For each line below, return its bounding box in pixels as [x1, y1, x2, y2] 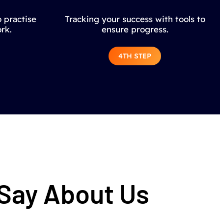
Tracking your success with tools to [64, 13, 205, 24]
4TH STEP [118, 51, 152, 60]
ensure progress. [101, 24, 168, 34]
